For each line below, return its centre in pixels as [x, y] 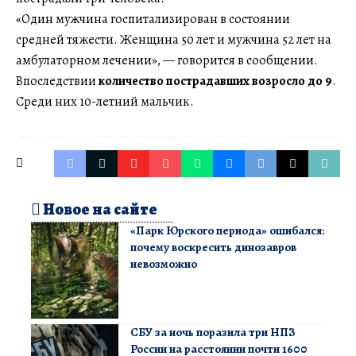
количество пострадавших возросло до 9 [215, 81]
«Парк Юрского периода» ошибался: [227, 230]
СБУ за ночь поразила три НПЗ [213, 332]
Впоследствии [57, 81]
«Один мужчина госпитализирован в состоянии [153, 19]
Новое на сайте [99, 209]
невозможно [164, 263]
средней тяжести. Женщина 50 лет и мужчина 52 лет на [174, 39]
